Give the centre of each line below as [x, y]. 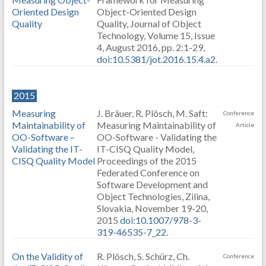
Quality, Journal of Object [149, 23]
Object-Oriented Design [146, 12]
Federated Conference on [148, 172]
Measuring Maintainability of [156, 125]
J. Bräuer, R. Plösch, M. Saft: [152, 113]
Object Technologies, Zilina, [153, 196]
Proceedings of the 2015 [146, 161]
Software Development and [152, 184]
